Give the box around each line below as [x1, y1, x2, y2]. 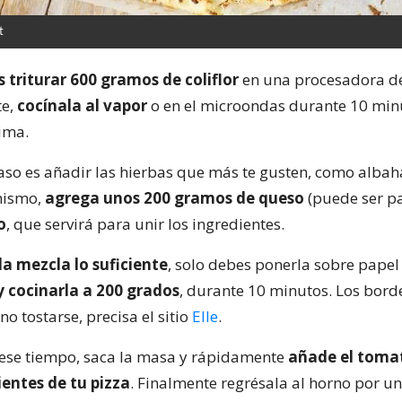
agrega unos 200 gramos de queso [45, 187, 304, 208]
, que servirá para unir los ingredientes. [6, 213, 284, 234]
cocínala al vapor [17, 94, 147, 116]
